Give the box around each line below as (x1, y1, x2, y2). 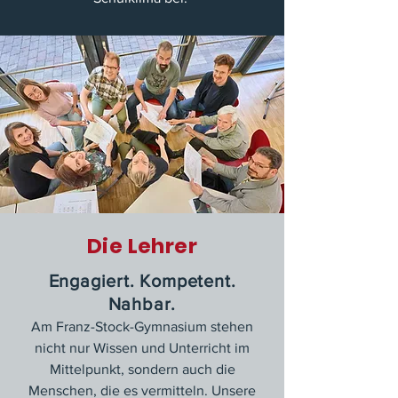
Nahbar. (107, 294, 177, 314)
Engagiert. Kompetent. (48, 271, 236, 291)
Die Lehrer (86, 232, 198, 260)
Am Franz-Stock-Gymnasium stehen (31, 319, 253, 334)
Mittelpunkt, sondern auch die (49, 362, 235, 377)
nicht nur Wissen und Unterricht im (35, 340, 250, 355)
